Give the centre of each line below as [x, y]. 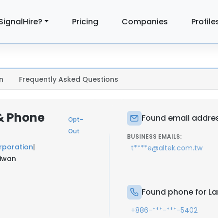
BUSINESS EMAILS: [154, 136]
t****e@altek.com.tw [167, 148]
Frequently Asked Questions [69, 79]
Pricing [85, 21]
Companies [145, 21]
